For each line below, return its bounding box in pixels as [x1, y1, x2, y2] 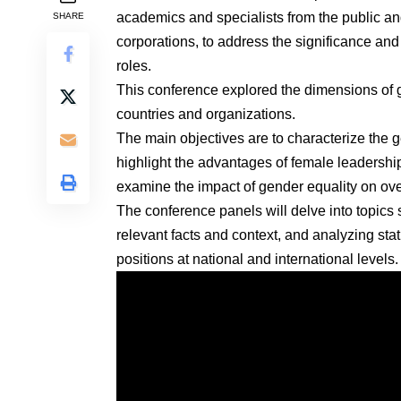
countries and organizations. [116, 106, 295, 122]
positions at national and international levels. [116, 251, 398, 267]
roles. [116, 57, 151, 73]
